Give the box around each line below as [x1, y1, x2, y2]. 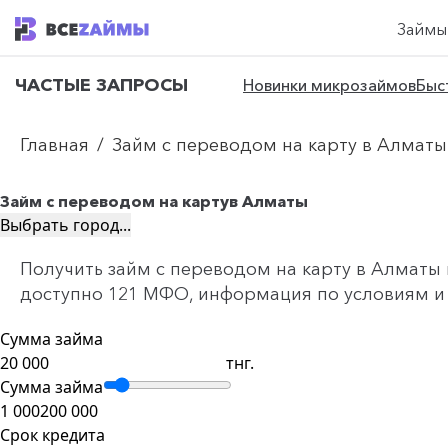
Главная [20, 134, 89, 156]
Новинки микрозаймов [243, 75, 416, 95]
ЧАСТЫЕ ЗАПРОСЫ [15, 73, 188, 96]
